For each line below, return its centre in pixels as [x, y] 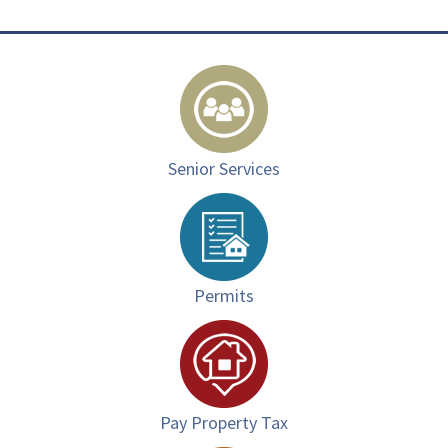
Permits [224, 296]
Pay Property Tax [224, 423]
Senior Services [224, 169]
